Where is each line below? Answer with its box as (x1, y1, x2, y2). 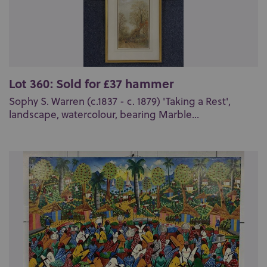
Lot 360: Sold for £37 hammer (9, 74, 173, 92)
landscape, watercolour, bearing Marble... (9, 107, 199, 122)
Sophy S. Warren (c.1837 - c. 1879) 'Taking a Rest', (9, 94, 231, 108)
